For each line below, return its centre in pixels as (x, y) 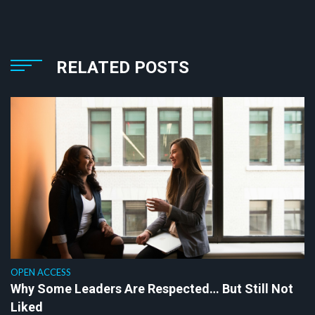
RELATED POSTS (123, 67)
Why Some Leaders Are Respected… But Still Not (152, 288)
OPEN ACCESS (41, 272)
